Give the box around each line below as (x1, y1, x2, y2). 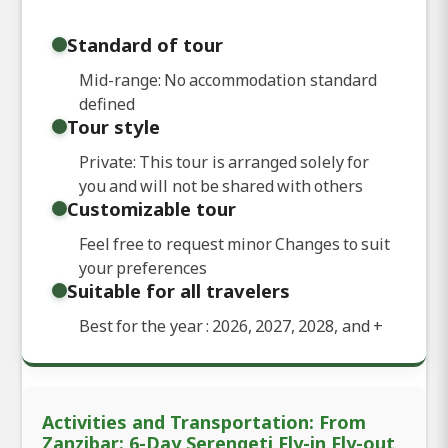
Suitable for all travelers (67, 277, 290, 303)
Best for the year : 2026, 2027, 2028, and (79, 314, 373, 337)
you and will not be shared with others (79, 174, 364, 197)
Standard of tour (67, 31, 223, 57)
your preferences (79, 256, 208, 279)
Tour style (67, 113, 160, 139)
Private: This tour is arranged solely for (79, 150, 370, 173)
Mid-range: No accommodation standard (79, 68, 377, 91)
